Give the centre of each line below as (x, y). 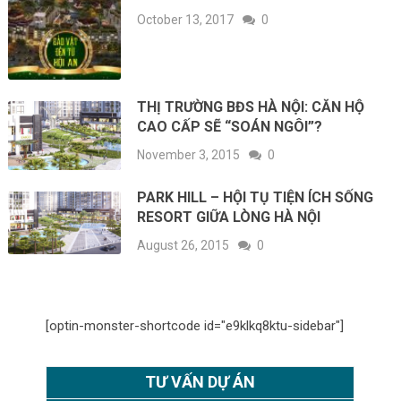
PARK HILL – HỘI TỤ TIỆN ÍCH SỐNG (256, 198)
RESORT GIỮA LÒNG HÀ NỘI (229, 218)
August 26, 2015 (183, 246)
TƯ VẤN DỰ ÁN (200, 382)
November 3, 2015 (189, 154)
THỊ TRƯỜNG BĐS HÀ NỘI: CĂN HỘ (251, 107)
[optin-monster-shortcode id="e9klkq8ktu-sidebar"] (195, 326)
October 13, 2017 (186, 20)
